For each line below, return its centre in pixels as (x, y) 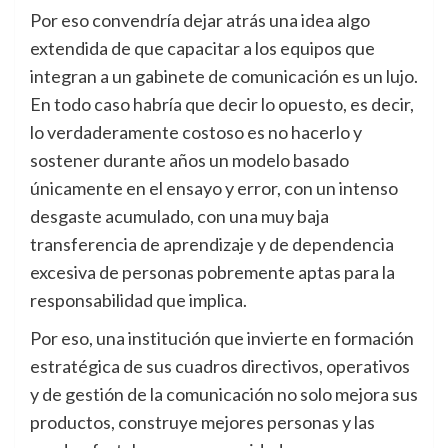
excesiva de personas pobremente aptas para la (212, 272)
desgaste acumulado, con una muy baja (179, 216)
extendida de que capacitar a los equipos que (202, 48)
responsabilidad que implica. (138, 300)
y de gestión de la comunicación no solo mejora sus (224, 394)
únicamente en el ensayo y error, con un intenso (214, 188)
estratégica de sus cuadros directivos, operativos (220, 366)
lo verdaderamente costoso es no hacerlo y (196, 132)
